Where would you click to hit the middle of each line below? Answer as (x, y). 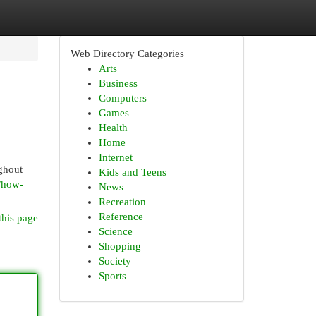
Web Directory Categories (127, 54)
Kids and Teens (132, 172)
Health (113, 128)
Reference (121, 217)
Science (115, 231)
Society (115, 261)
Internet (115, 157)
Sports (112, 276)
